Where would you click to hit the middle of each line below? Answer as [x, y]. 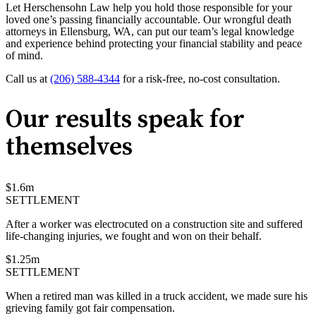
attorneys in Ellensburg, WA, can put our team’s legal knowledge [150, 31]
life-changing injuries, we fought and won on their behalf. [134, 236]
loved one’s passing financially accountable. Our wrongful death [148, 19]
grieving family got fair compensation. [90, 308]
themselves [69, 147]
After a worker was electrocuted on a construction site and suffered [154, 224]
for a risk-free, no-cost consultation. [203, 78]
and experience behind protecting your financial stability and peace [154, 43]
